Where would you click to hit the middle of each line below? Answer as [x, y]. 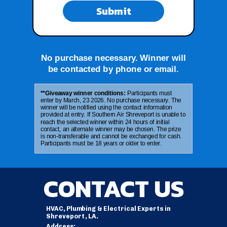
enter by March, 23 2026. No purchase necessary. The [111, 100]
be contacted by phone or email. [113, 69]
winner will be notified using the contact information [106, 107]
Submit [113, 11]
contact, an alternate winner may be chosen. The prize [111, 129]
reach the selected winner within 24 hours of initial [105, 122]
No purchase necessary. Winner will [113, 57]
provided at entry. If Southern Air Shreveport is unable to [113, 115]
